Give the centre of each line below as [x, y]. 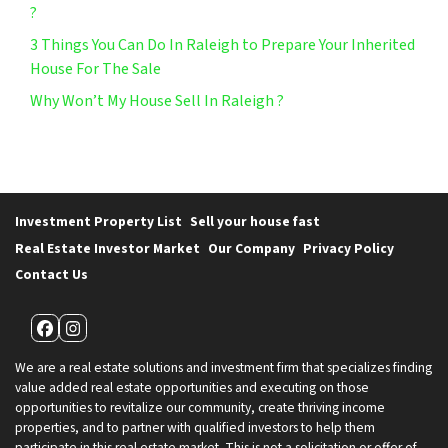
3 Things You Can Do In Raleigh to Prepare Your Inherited [222, 45]
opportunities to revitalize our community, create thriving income [200, 408]
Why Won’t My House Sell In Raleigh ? [157, 101]
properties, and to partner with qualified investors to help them [195, 428]
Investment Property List [98, 222]
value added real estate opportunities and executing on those [192, 388]
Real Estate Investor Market [107, 248]
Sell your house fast [255, 222]
